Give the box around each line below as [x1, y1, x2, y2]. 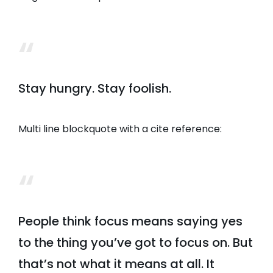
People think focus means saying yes [18, 213, 243, 230]
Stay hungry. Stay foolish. [18, 80, 171, 97]
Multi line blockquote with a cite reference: [18, 122, 222, 136]
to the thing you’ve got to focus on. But [18, 234, 253, 252]
